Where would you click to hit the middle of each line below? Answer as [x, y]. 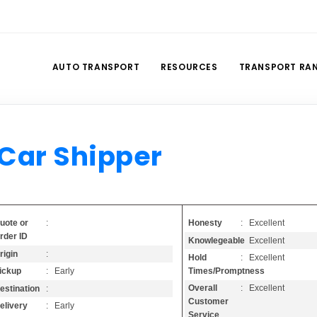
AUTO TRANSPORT [96, 67]
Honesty [206, 223]
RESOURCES [189, 67]
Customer [209, 302]
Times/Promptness [227, 271]
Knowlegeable [217, 240]
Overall [203, 288]
